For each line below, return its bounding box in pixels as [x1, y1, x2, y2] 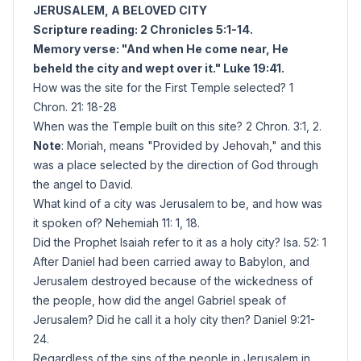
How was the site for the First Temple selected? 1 [33, 81, 293, 94]
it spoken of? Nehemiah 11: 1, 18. [33, 216, 200, 230]
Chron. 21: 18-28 [33, 100, 117, 114]
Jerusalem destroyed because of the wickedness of [33, 274, 313, 288]
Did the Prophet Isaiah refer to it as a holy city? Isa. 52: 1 [33, 235, 326, 249]
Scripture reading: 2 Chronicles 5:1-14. [33, 23, 253, 36]
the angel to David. [33, 177, 133, 191]
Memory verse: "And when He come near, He [33, 42, 288, 56]
